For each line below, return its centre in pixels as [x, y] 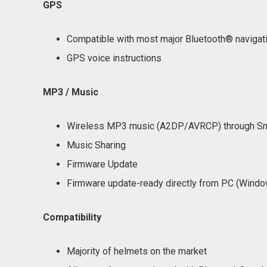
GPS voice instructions [114, 58]
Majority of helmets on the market [137, 251]
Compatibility [72, 217]
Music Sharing [96, 145]
